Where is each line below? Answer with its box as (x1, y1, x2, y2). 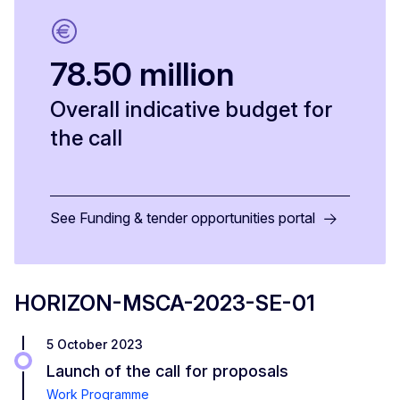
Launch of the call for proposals (46, 361, 288, 380)
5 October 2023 (46, 336, 143, 352)
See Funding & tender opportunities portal (50, 208, 315, 227)
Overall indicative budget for (50, 96, 332, 122)
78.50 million (50, 54, 234, 94)
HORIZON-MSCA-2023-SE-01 (14, 289, 315, 316)
